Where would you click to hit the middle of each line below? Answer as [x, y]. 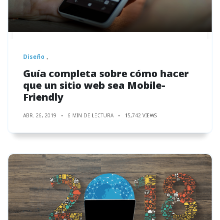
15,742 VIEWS [141, 115]
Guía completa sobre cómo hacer [106, 73]
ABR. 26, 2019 [40, 115]
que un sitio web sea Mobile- [94, 85]
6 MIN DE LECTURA [91, 115]
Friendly [43, 97]
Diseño [34, 56]
